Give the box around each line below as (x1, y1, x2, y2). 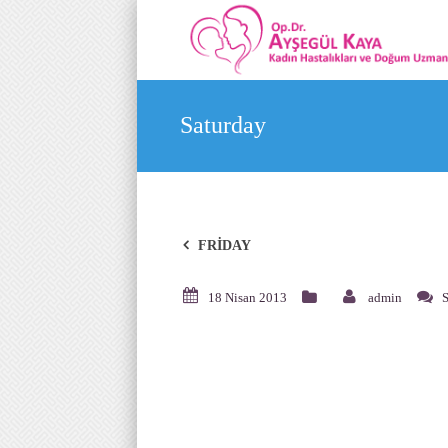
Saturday (180, 112, 267, 138)
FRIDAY (198, 238, 251, 253)
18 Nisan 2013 (208, 290, 287, 305)
